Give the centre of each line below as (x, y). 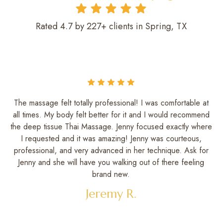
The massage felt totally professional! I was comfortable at (111, 103)
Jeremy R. (111, 194)
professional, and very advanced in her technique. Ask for (111, 150)
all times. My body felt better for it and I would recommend (111, 114)
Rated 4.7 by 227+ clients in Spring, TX (111, 27)
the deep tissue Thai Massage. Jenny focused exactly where (111, 126)
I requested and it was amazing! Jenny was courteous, (111, 138)
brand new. (111, 174)
